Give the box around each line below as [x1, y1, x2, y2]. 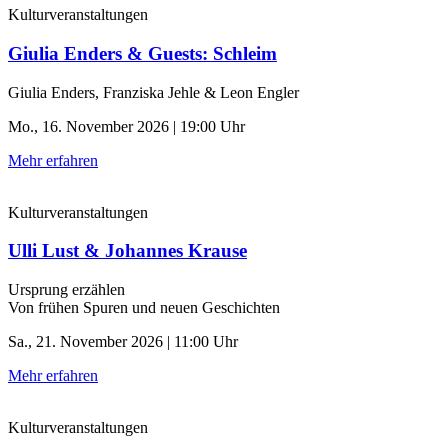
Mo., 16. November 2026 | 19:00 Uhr [8, 117, 245, 135]
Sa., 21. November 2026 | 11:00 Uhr [8, 333, 238, 350]
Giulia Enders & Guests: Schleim [8, 42, 277, 64]
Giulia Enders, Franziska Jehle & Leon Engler [8, 83, 299, 101]
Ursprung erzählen [8, 281, 125, 298]
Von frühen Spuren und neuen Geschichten [8, 299, 280, 316]
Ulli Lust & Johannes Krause [8, 240, 247, 262]
